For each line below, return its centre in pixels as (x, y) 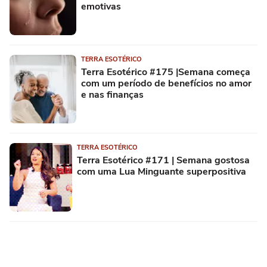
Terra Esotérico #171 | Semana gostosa (163, 160)
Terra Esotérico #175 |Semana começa (166, 72)
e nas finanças (112, 95)
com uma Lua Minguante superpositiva (162, 172)
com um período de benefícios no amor (166, 83)
